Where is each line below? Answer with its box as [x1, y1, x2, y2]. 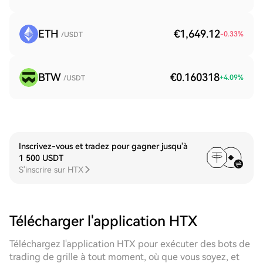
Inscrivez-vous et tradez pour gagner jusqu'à [19, 141, 188, 151]
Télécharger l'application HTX [9, 213, 197, 230]
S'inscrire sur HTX [19, 165, 83, 174]
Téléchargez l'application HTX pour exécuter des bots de [9, 238, 250, 249]
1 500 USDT [19, 153, 63, 163]
